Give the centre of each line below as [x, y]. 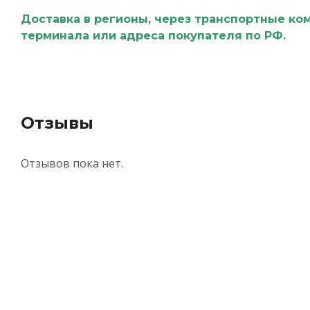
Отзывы [57, 122]
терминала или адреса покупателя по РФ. [155, 35]
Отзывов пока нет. [72, 163]
